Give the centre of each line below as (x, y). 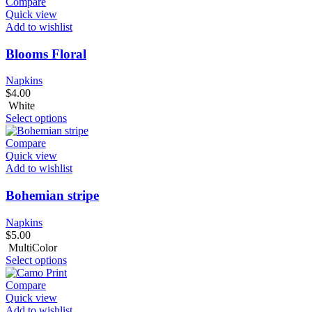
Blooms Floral (46, 54)
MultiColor (33, 247)
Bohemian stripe (52, 196)
